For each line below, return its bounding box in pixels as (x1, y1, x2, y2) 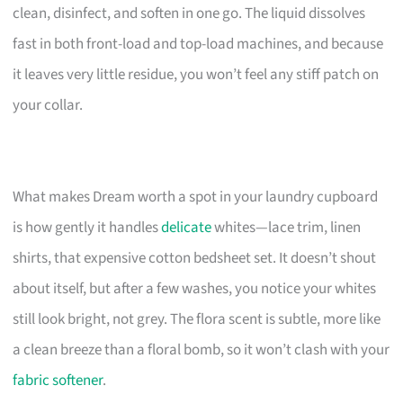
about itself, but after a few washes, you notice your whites (13, 277, 377, 300)
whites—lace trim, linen (211, 216, 362, 238)
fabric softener (13, 369, 103, 391)
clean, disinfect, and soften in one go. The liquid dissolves (13, 2, 366, 24)
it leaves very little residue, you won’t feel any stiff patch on (13, 63, 380, 85)
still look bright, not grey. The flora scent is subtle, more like (13, 308, 381, 330)
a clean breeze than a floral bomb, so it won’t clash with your (13, 338, 390, 361)
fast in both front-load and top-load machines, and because (13, 32, 384, 55)
